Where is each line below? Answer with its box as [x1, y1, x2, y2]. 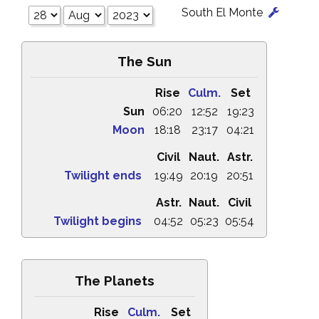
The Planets [75, 273, 155, 288]
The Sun [117, 53, 172, 69]
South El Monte [182, 6, 266, 19]
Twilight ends [64, 169, 142, 182]
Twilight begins [53, 214, 142, 228]
